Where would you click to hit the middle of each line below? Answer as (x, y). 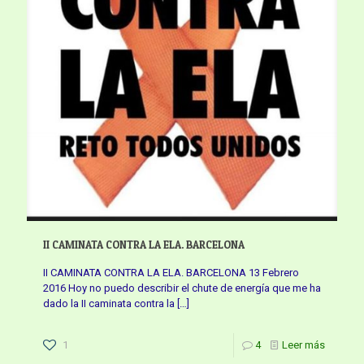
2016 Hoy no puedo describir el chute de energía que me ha (182, 288)
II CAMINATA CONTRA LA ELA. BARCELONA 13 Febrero (171, 272)
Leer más (303, 344)
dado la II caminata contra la (109, 303)
